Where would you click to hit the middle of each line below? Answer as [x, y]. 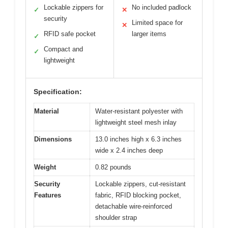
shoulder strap [116, 217]
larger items [149, 34]
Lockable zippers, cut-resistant [140, 184]
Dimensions [53, 139]
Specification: [58, 91]
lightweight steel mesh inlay [136, 122]
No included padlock [162, 7]
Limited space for [157, 22]
